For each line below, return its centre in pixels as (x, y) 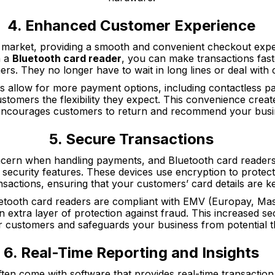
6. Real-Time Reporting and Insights (131, 253)
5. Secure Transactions (131, 139)
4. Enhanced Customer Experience (131, 25)
